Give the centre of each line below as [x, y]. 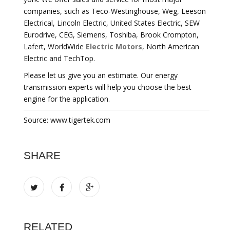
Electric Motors [114, 46]
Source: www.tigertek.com [67, 120]
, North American [171, 46]
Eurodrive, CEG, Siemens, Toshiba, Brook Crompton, [111, 35]
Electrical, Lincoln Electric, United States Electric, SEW [112, 23]
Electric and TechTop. [59, 58]
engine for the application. [67, 99]
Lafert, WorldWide [55, 46]
